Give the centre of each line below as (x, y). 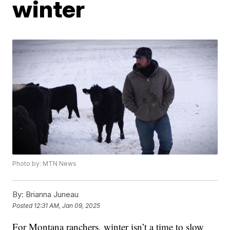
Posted (23, 205)
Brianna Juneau (51, 195)
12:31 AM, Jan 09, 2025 (67, 205)
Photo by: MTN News (45, 164)
